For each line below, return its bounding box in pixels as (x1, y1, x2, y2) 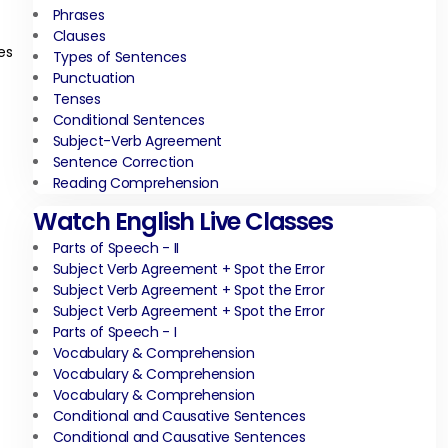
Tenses (52, 89, 101, 109)
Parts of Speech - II (52, 238, 179, 258)
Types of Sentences (52, 47, 187, 67)
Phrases (52, 5, 105, 25)
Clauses (52, 26, 106, 46)
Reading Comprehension (52, 173, 219, 193)
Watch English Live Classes (32, 205, 333, 238)
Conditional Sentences (52, 110, 205, 130)
